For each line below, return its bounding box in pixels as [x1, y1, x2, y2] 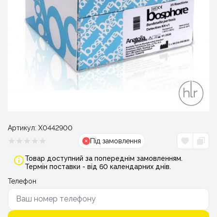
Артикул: [8, 124, 38, 132]
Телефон [8, 177, 36, 185]
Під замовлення [90, 137, 141, 145]
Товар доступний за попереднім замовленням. [25, 155, 183, 162]
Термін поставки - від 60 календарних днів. [25, 163, 171, 170]
